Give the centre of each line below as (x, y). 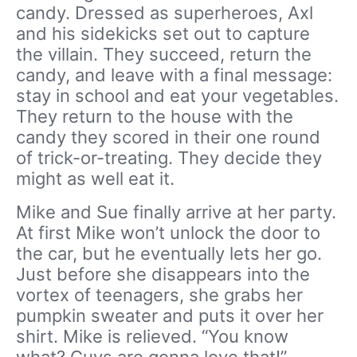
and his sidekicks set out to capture (163, 34)
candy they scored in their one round (168, 137)
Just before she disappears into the (163, 275)
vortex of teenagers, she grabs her (159, 295)
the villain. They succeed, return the (164, 55)
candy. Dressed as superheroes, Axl (165, 13)
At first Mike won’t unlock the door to (168, 233)
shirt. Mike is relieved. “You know (152, 337)
